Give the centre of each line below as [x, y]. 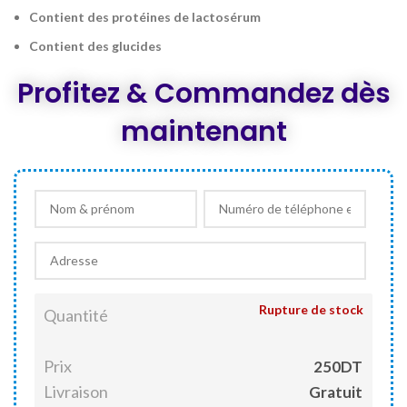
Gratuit [336, 392]
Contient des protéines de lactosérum [145, 16]
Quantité [76, 315]
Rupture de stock [311, 309]
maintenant [203, 131]
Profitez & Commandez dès [203, 93]
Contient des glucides [95, 45]
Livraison [76, 391]
